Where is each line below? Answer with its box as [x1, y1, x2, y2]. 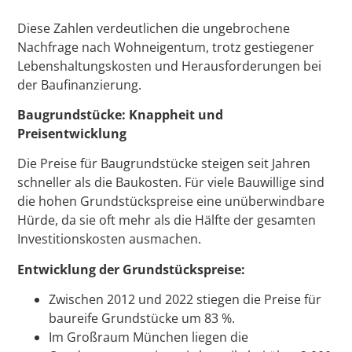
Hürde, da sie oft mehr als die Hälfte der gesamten [17, 211, 317, 229]
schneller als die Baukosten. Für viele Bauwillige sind [17, 174, 325, 192]
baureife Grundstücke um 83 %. [49, 310, 236, 328]
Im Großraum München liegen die [49, 328, 249, 346]
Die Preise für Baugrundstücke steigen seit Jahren [17, 155, 311, 173]
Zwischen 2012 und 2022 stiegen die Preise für [49, 291, 322, 309]
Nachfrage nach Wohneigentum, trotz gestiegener [17, 38, 315, 56]
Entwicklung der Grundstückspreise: [17, 260, 246, 278]
